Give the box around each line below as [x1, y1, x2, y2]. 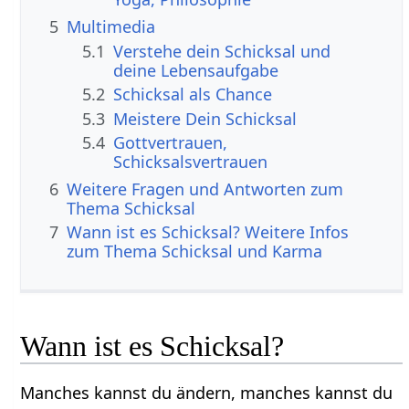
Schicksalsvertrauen [113, 150, 268, 173]
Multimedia [67, 16, 156, 38]
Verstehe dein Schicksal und [113, 39, 331, 62]
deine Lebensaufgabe [113, 58, 279, 81]
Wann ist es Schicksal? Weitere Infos [67, 221, 350, 244]
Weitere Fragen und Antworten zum [67, 177, 344, 200]
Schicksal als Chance [113, 83, 273, 106]
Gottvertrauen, [113, 131, 228, 153]
